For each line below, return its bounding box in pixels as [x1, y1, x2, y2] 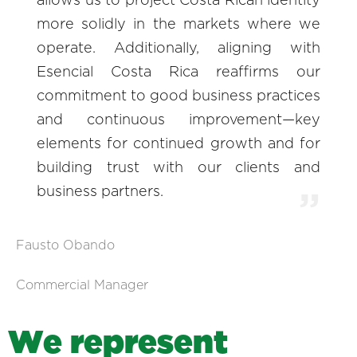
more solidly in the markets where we [37, 17, 320, 32]
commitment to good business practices [37, 88, 320, 104]
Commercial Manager [16, 278, 148, 292]
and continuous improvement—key [37, 112, 320, 127]
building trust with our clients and [37, 160, 320, 175]
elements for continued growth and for [37, 136, 320, 151]
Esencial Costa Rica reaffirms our [37, 65, 320, 80]
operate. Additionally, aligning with [37, 41, 320, 56]
